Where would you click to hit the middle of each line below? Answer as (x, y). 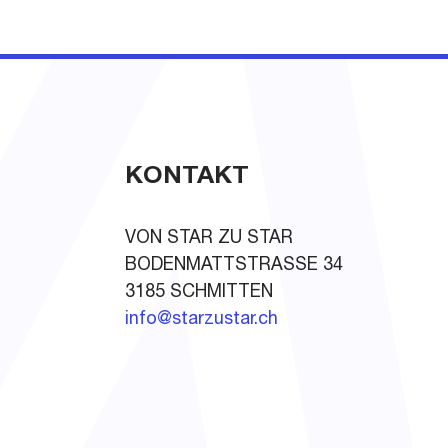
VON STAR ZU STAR (209, 239)
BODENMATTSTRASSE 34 (234, 266)
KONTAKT (187, 177)
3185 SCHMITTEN (199, 293)
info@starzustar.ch (202, 320)
